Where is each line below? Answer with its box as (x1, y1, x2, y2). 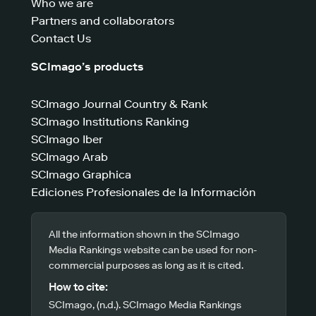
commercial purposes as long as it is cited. (49, 260, 243, 272)
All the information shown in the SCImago (49, 229, 240, 241)
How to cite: (49, 281, 108, 293)
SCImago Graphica (31, 168, 131, 181)
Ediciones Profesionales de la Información (31, 186, 256, 199)
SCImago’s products (31, 60, 144, 73)
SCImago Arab (31, 150, 108, 164)
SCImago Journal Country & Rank (31, 97, 207, 111)
